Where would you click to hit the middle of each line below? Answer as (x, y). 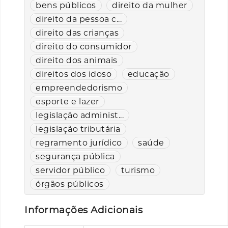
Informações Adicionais (83, 210)
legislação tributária (78, 129)
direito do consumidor (84, 46)
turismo (138, 170)
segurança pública (75, 156)
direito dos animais (77, 60)
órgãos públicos (70, 184)
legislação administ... (80, 115)
